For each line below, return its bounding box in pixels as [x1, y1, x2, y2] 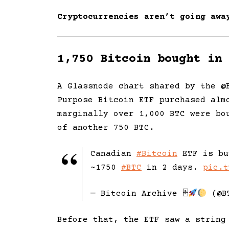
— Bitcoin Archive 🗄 [90, 189, 188, 199]
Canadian [90, 149, 136, 159]
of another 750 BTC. [57, 123, 154, 133]
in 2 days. [142, 163, 203, 173]
